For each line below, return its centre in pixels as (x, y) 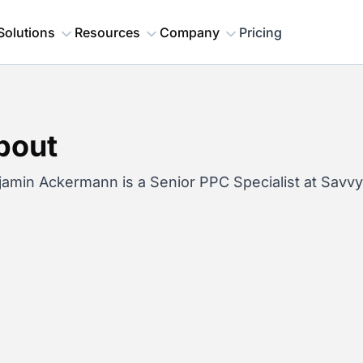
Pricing (261, 32)
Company (190, 32)
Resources (107, 32)
